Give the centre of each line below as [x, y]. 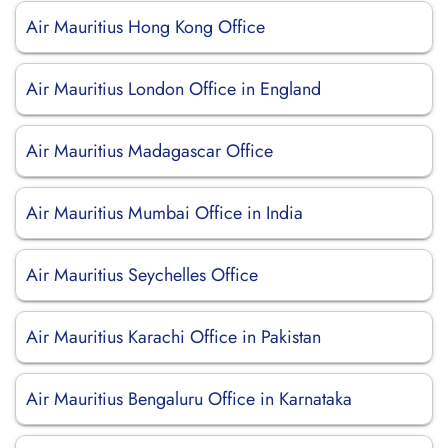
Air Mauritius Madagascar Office [149, 151]
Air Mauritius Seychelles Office [142, 275]
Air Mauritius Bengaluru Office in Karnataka [189, 399]
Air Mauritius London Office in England [173, 89]
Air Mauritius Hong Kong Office [145, 27]
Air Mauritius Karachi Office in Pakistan [173, 337]
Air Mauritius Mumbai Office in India [164, 213]
